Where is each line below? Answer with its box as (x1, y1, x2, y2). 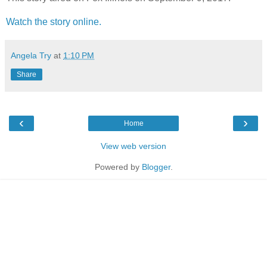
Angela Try (11, 50, 51, 60)
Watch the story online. (6, 16, 104, 27)
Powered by (94, 162, 142, 172)
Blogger (141, 162, 170, 172)
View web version (101, 141, 166, 151)
